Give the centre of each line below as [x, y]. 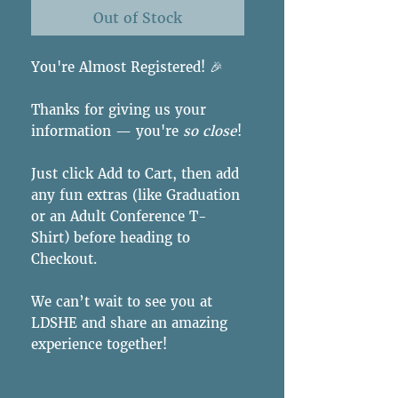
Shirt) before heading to [111, 237]
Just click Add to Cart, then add [135, 173]
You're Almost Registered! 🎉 [127, 67]
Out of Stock [138, 17]
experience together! [99, 344]
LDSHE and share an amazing [129, 322]
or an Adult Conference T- [119, 216]
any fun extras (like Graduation [135, 195]
